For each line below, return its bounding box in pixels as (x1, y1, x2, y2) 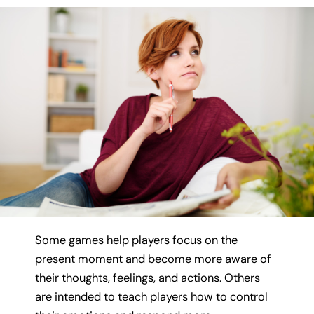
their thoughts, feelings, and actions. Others (35, 270, 260, 285)
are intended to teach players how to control (35, 289, 268, 304)
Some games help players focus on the (35, 232, 238, 247)
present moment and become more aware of (35, 251, 271, 266)
